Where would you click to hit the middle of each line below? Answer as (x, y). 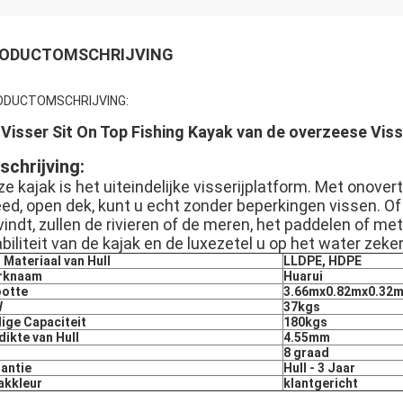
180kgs (305, 322)
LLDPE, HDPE (322, 261)
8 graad (306, 353)
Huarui (303, 276)
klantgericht (321, 383)
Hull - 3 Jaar (319, 368)
